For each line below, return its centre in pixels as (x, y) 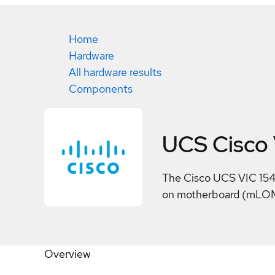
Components (101, 89)
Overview (68, 254)
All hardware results (115, 72)
